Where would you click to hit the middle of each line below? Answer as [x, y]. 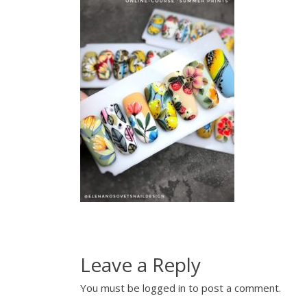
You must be [111, 287]
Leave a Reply [140, 264]
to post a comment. [233, 287]
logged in [164, 287]
